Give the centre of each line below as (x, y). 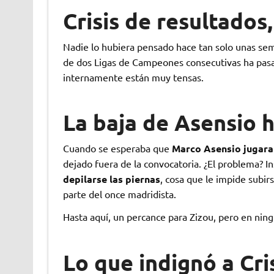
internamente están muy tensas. (133, 77)
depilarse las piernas (111, 179)
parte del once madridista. (119, 194)
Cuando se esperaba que (117, 148)
